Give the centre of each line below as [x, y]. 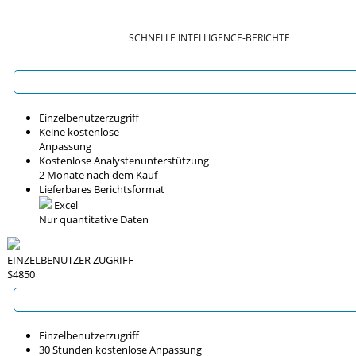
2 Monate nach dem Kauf [98, 175]
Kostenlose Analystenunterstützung [124, 161]
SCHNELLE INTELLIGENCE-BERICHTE [209, 37]
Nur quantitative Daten [94, 219]
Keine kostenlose [79, 132]
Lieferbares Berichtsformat [102, 189]
